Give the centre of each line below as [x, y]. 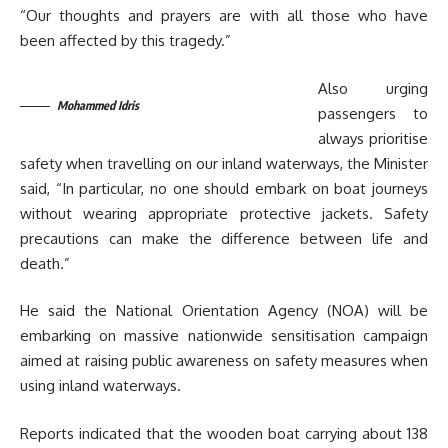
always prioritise [372, 138]
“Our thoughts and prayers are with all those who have [224, 15]
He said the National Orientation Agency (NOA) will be [224, 310]
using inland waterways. [100, 385]
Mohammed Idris [98, 105]
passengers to [372, 113]
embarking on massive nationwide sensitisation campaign [224, 335]
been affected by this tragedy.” [125, 40]
